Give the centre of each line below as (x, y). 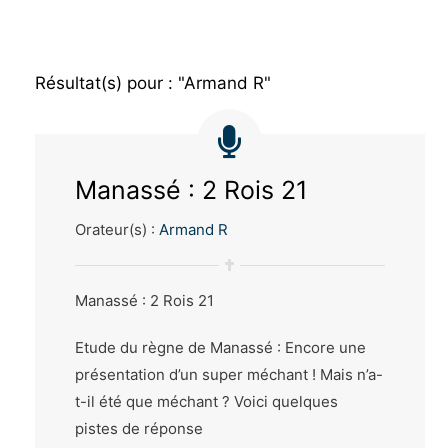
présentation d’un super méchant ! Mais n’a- (228, 375)
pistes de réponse (138, 429)
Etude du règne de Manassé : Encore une (220, 348)
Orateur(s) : (116, 229)
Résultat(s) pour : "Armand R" (152, 82)
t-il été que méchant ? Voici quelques (206, 402)
